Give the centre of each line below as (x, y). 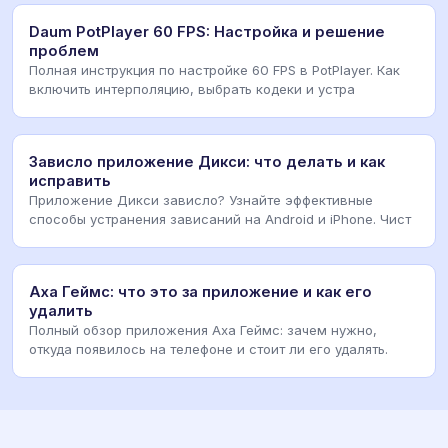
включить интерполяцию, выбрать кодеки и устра (192, 89)
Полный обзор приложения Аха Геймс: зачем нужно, (203, 330)
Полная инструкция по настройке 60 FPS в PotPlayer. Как (214, 70)
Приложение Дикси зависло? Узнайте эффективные (201, 200)
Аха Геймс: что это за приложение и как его (200, 292)
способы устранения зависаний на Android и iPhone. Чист (220, 219)
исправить (70, 181)
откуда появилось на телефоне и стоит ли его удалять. (208, 349)
